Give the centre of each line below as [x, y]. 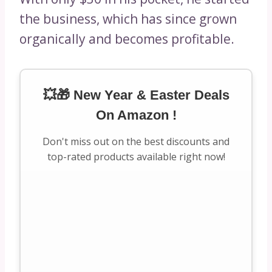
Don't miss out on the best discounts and [136, 141]
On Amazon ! [136, 115]
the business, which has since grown [128, 19]
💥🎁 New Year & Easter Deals [136, 95]
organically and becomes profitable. [127, 39]
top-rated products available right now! [136, 156]
